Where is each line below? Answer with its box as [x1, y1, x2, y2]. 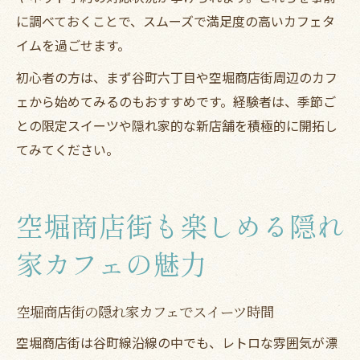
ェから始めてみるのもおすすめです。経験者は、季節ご [16, 91, 336, 111]
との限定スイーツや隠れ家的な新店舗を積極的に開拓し [16, 115, 337, 135]
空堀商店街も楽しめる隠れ [16, 211, 344, 245]
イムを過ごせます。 [16, 35, 130, 55]
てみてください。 [16, 139, 119, 159]
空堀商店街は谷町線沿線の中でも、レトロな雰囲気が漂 [16, 332, 337, 352]
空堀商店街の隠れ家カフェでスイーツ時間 [16, 301, 274, 321]
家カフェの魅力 [16, 248, 207, 283]
